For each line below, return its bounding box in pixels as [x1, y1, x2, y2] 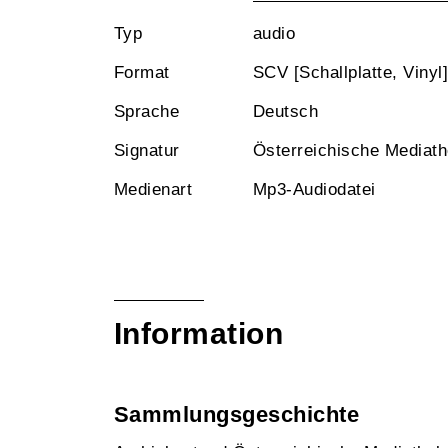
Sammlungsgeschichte [114, 402, 360, 427]
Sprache [114, 102, 180, 121]
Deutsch [253, 102, 319, 121]
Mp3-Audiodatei [253, 180, 376, 199]
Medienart [114, 180, 193, 199]
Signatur [114, 141, 180, 160]
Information [114, 317, 284, 350]
